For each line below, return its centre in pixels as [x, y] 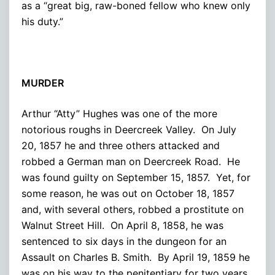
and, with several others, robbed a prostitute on [133, 209]
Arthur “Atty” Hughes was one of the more [119, 113]
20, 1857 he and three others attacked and [121, 145]
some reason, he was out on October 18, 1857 [128, 193]
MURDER [43, 83]
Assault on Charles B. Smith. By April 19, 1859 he [136, 257]
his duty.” [42, 21]
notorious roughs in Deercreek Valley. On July [129, 129]
